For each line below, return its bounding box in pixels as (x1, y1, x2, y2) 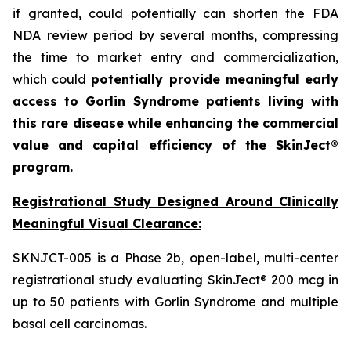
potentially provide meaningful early (91, 71, 339, 87)
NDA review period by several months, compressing (13, 27, 338, 43)
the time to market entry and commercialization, (13, 49, 338, 65)
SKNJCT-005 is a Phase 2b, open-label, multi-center (13, 250, 338, 266)
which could (13, 71, 92, 87)
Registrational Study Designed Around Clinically (13, 194, 338, 209)
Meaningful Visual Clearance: (13, 215, 201, 231)
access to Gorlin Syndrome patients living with (13, 93, 338, 109)
